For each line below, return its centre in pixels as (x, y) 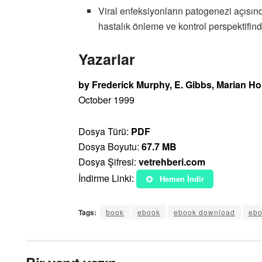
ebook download (204, 212)
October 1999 (106, 99)
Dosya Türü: (105, 131)
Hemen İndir (180, 178)
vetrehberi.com (172, 161)
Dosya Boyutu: (109, 146)
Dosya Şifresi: (108, 161)
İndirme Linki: (106, 178)
